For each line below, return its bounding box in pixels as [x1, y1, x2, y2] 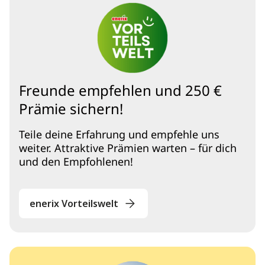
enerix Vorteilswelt [30, 196, 118, 210]
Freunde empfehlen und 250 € [19, 80, 222, 103]
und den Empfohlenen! [19, 154, 133, 171]
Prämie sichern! [19, 98, 123, 121]
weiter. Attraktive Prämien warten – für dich [19, 140, 237, 157]
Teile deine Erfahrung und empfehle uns [19, 127, 219, 144]
